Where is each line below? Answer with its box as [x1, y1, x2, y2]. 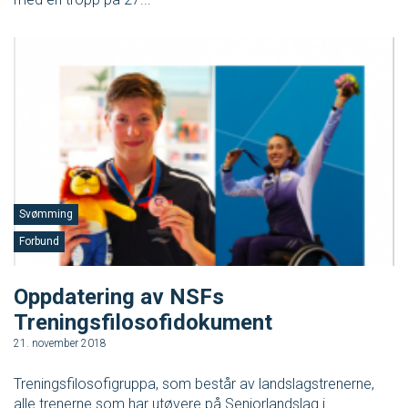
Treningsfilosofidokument [14, 309, 272, 335]
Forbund [19, 234, 59, 248]
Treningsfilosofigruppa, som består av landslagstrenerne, [14, 374, 374, 393]
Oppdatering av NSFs [14, 283, 224, 310]
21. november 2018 [14, 336, 107, 350]
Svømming [19, 207, 73, 220]
